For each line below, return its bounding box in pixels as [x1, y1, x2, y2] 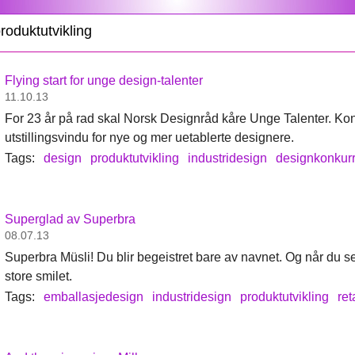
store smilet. [5, 269, 73, 283]
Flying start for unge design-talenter [5, 74, 204, 87]
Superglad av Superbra [5, 212, 136, 226]
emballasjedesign [44, 290, 144, 303]
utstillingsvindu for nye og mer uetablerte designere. [5, 131, 295, 144]
